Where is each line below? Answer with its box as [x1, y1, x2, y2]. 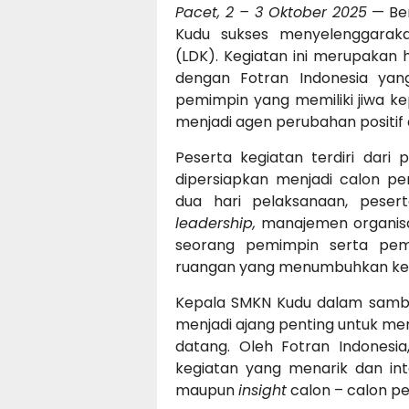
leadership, [175, 212, 256, 234]
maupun [175, 379, 238, 401]
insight [238, 379, 287, 401]
